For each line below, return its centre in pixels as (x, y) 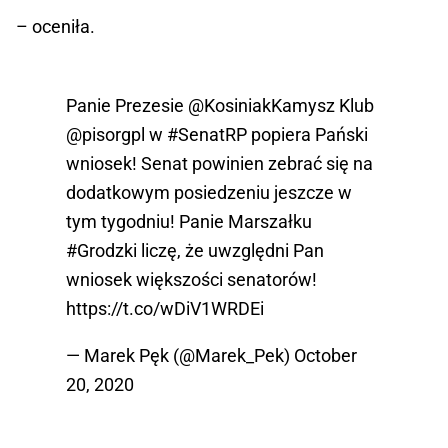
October (325, 356)
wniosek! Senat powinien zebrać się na (219, 164)
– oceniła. (55, 27)
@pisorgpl (105, 135)
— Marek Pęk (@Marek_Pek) (180, 356)
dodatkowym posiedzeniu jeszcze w (209, 193)
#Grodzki (101, 251)
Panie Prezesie (127, 106)
